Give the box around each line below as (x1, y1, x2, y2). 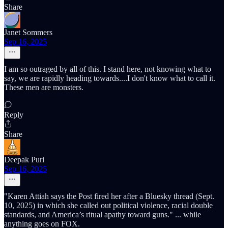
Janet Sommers (4, 28, 52, 37)
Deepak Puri (4, 155, 44, 164)
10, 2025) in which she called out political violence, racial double (4, 201, 213, 210)
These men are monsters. (4, 83, 83, 92)
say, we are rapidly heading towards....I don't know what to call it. (4, 74, 215, 82)
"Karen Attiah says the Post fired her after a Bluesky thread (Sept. (4, 192, 214, 201)
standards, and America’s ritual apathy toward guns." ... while (4, 210, 201, 219)
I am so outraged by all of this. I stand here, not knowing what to (4, 65, 211, 73)
